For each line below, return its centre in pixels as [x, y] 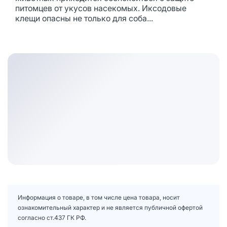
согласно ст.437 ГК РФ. [52, 217]
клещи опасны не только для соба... [84, 18]
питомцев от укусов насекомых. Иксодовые [101, 8]
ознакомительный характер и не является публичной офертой [110, 207]
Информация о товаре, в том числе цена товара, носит [99, 197]
